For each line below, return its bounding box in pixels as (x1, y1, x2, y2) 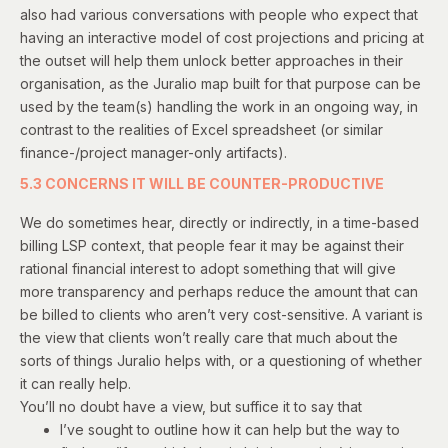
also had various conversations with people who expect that (20, 5, 418, 23)
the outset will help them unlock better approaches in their (20, 51, 403, 69)
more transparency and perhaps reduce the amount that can (20, 282, 418, 300)
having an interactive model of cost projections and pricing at (20, 28, 424, 46)
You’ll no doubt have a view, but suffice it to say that (20, 397, 362, 415)
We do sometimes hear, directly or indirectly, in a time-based (20, 213, 419, 231)
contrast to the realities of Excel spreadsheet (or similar (20, 120, 383, 138)
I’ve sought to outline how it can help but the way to (60, 420, 400, 438)
